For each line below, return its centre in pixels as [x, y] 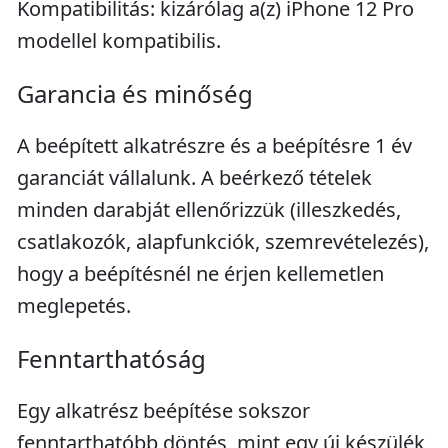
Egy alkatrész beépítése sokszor [163, 410]
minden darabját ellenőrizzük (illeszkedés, [209, 209]
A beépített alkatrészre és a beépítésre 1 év [214, 145]
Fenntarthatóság [111, 358]
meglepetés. [74, 305]
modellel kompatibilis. [119, 40]
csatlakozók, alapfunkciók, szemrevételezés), [223, 241]
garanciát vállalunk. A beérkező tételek [194, 177]
